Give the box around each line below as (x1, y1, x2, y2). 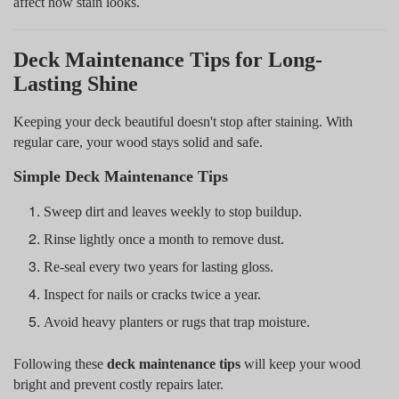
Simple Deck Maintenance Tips (13, 167, 228, 185)
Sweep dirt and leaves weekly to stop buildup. (44, 203, 303, 219)
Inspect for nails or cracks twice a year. (44, 286, 262, 302)
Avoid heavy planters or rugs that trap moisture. (44, 313, 311, 330)
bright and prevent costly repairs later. (13, 376, 224, 392)
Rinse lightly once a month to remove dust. (44, 231, 285, 247)
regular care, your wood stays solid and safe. (13, 134, 263, 150)
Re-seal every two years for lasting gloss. (44, 258, 274, 274)
